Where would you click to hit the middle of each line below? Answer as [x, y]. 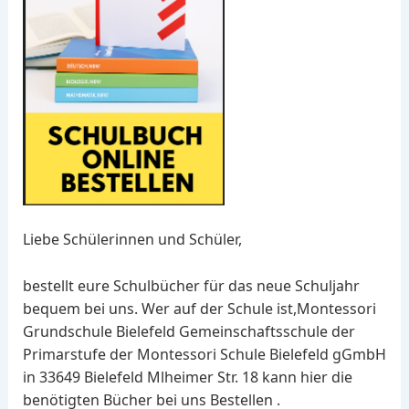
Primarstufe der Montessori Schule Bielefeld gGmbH [204, 354]
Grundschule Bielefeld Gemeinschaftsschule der [189, 331]
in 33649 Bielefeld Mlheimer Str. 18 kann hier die [187, 377]
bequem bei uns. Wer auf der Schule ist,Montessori [199, 308]
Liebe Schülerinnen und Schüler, [132, 240]
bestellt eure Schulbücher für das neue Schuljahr [191, 285]
